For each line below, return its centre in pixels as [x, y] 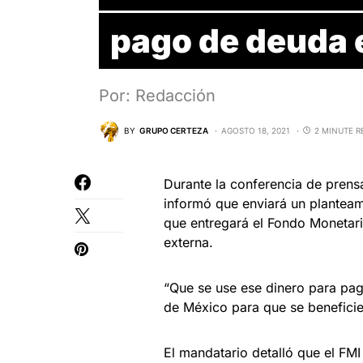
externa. [188, 242]
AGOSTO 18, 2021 [256, 131]
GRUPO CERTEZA [174, 131]
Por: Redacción [157, 95]
